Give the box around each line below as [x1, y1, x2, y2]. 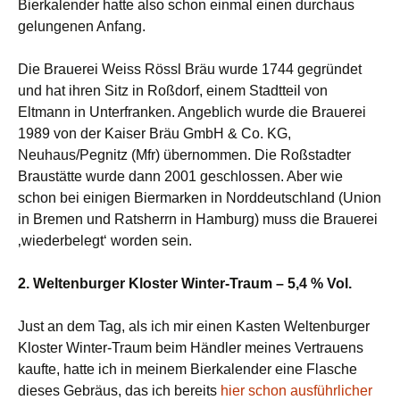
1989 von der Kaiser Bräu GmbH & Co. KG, [18, 126, 291, 141]
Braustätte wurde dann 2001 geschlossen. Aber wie [18, 169, 343, 184]
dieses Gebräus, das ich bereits [18, 383, 221, 398]
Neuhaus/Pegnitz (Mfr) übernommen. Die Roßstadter [18, 147, 351, 162]
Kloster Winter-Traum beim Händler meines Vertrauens [18, 340, 363, 355]
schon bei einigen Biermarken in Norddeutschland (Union [18, 190, 381, 205]
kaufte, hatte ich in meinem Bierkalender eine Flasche [18, 362, 357, 377]
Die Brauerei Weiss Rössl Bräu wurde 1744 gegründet [18, 62, 362, 77]
